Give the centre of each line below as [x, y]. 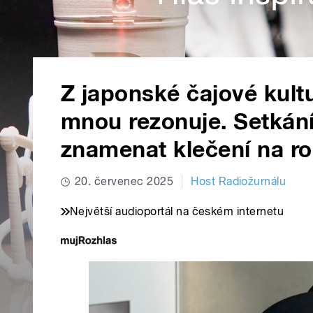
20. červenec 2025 [124, 182]
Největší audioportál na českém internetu [177, 212]
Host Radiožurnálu [239, 182]
